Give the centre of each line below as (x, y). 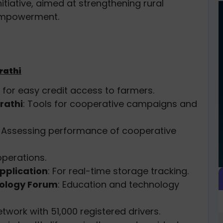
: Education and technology (118, 184)
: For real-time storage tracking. (118, 171)
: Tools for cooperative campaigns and (110, 104)
